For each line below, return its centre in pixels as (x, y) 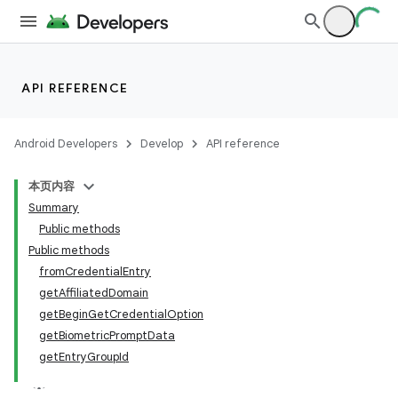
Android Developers (66, 143)
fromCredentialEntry (95, 271)
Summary (54, 207)
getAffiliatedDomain (94, 293)
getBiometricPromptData (107, 335)
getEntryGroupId (84, 357)
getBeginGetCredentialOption (121, 314)
